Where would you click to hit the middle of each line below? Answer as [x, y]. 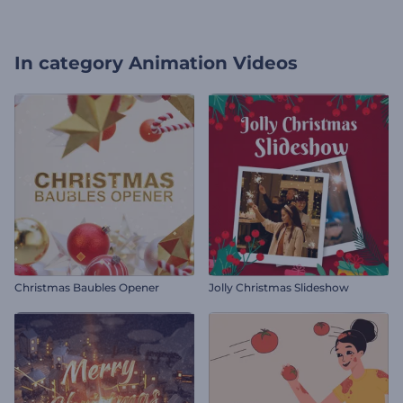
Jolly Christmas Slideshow [279, 287]
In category [69, 63]
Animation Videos [213, 63]
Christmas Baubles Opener [87, 287]
